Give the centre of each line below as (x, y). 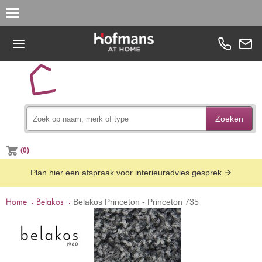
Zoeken (230, 119)
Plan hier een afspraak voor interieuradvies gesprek (127, 173)
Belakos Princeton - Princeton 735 (135, 202)
